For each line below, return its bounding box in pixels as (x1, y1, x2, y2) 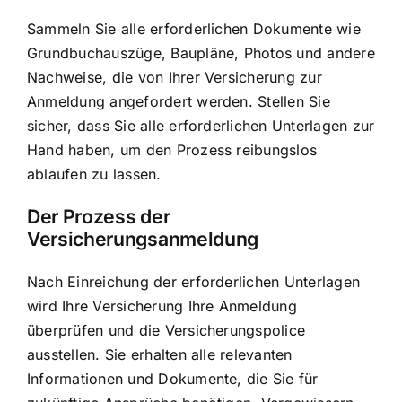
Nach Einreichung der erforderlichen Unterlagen (27, 272, 361, 291)
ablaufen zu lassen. (27, 165, 162, 184)
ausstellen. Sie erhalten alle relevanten (27, 345, 293, 363)
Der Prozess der (27, 205, 170, 229)
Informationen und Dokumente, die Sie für (27, 369, 319, 388)
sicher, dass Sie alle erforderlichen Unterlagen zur (27, 117, 375, 135)
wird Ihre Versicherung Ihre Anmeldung (27, 296, 297, 315)
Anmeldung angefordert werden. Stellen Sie (27, 92, 330, 111)
